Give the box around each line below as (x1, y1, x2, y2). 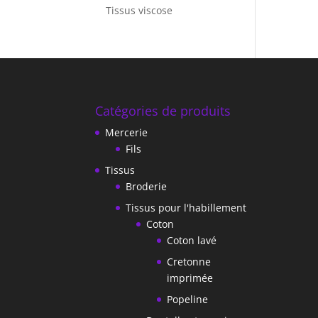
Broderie (126, 179, 168, 193)
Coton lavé (167, 233, 217, 247)
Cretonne (167, 254, 212, 268)
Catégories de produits (95, 102, 231, 119)
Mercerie (105, 125, 148, 139)
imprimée (167, 270, 214, 285)
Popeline (167, 292, 209, 306)
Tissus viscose (106, 4, 173, 17)
